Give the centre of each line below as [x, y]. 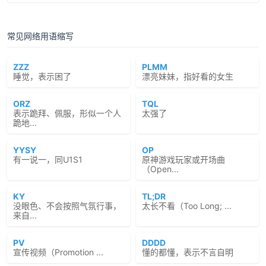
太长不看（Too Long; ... [187, 206]
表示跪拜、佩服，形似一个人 [67, 113]
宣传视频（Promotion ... [58, 252]
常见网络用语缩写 [40, 36]
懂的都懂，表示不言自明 [188, 252]
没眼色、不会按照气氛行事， [67, 206]
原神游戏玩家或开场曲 [183, 159]
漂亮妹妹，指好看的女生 [188, 76]
